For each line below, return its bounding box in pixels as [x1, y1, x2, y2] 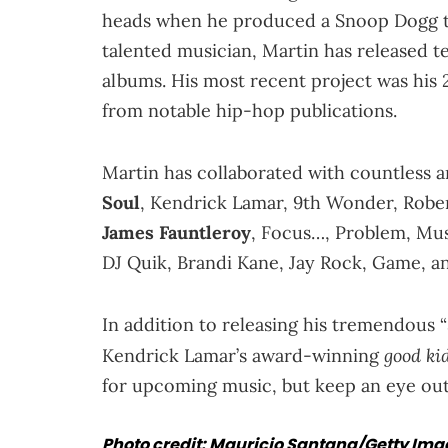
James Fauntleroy [102, 221, 251, 244]
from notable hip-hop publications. [102, 99, 397, 122]
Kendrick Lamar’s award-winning [102, 344, 384, 367]
